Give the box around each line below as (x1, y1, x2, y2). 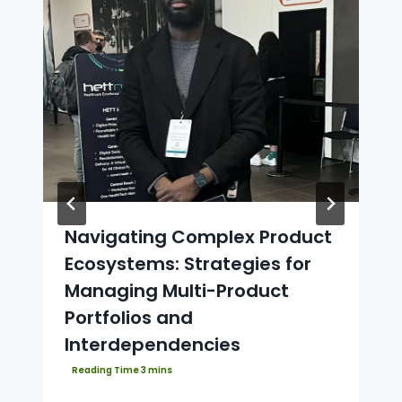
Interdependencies (65, 331, 240, 357)
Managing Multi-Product (65, 277, 289, 303)
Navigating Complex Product (65, 223, 332, 249)
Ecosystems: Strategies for (65, 250, 311, 276)
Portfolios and (65, 304, 193, 330)
